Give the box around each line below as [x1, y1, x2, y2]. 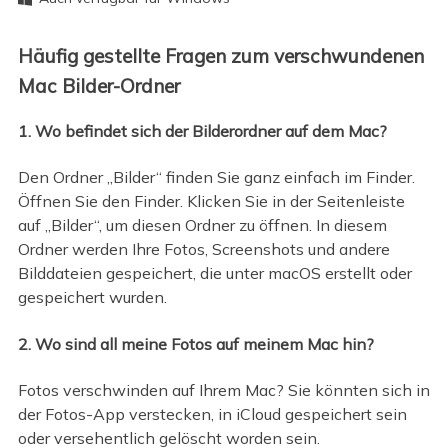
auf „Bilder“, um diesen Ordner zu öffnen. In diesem [17, 215, 387, 236]
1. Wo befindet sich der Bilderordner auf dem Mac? [17, 120, 387, 141]
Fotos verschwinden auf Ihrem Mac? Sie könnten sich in [17, 380, 430, 401]
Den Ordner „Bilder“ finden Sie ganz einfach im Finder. [17, 167, 415, 188]
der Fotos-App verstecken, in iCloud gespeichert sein [17, 404, 407, 425]
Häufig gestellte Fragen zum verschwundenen [17, 43, 424, 68]
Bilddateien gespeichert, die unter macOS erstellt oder [17, 263, 412, 284]
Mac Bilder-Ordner [17, 73, 180, 98]
